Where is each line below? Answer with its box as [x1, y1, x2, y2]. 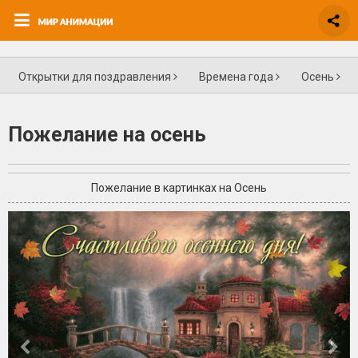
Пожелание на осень [8, 122, 206, 146]
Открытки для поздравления [18, 70, 173, 83]
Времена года [198, 70, 276, 83]
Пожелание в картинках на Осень [91, 181, 267, 195]
